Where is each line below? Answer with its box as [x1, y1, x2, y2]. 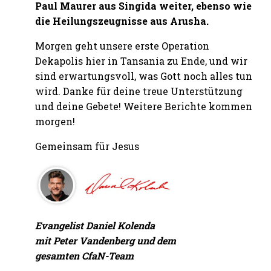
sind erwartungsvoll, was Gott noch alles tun [35, 69, 253, 82]
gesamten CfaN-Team [35, 249, 134, 262]
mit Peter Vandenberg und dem [35, 233, 177, 247]
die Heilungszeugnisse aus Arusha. [35, 14, 209, 27]
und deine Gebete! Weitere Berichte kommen [35, 99, 253, 113]
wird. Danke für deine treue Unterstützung [35, 84, 243, 97]
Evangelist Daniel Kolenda [35, 218, 155, 232]
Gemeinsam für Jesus [35, 139, 140, 152]
